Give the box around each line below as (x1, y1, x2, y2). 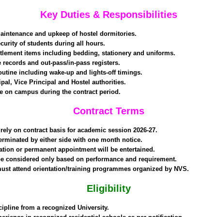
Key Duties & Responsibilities (40, 9, 177, 20)
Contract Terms (73, 106, 144, 116)
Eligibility (86, 183, 131, 194)
